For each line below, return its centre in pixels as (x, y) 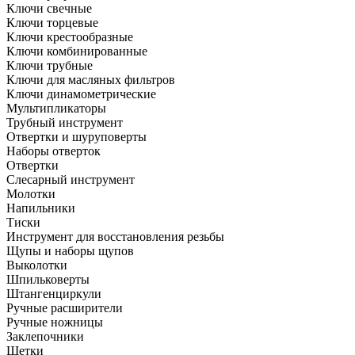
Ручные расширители (65, 307)
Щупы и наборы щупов (70, 250)
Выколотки (37, 265)
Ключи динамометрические (81, 94)
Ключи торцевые (52, 22)
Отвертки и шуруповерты (76, 136)
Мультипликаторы (56, 108)
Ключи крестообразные (70, 36)
